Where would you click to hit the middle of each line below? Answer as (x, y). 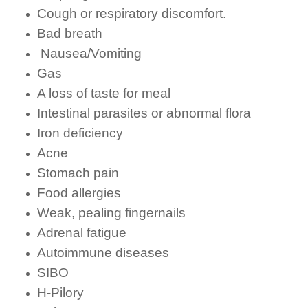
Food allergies (79, 193)
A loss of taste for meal (103, 93)
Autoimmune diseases (103, 253)
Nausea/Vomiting (89, 54)
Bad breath (69, 34)
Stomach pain (78, 173)
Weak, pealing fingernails (111, 213)
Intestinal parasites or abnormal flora (144, 113)
